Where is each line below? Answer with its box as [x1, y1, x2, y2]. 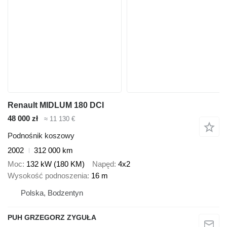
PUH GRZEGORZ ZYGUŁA [8, 213, 96, 221]
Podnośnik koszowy [8, 131, 74, 140]
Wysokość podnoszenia [8, 171, 87, 180]
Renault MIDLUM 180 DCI [8, 100, 104, 109]
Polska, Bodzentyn [21, 188, 83, 197]
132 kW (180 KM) [26, 159, 85, 168]
